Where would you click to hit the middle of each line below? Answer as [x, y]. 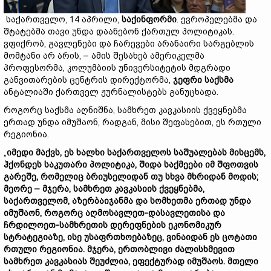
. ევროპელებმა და [217, 19]
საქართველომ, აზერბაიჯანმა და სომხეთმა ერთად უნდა [127, 201]
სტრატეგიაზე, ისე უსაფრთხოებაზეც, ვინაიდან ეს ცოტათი [130, 237]
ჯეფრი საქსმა [203, 80]
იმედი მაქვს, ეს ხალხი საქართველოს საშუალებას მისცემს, [136, 152]
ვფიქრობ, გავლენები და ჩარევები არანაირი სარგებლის [129, 44]
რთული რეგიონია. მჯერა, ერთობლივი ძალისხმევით [119, 249]
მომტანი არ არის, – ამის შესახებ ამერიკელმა [104, 56]
